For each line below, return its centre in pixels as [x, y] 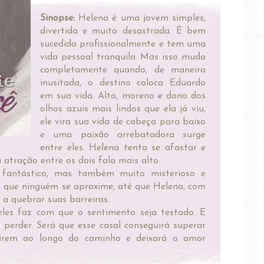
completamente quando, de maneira [123, 70]
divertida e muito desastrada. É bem [123, 31]
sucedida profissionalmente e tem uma [123, 44]
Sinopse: [57, 18]
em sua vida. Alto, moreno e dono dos [123, 96]
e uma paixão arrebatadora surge [123, 135]
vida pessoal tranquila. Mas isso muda [123, 57]
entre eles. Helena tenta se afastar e [123, 148]
